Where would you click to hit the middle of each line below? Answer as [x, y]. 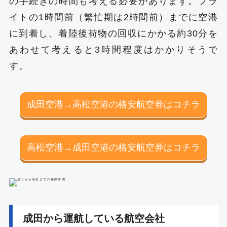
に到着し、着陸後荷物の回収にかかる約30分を [113, 33]
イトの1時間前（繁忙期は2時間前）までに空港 [113, 17]
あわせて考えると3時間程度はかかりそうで [113, 49]
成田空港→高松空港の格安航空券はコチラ [113, 104]
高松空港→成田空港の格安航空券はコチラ [113, 148]
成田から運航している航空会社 [93, 218]
